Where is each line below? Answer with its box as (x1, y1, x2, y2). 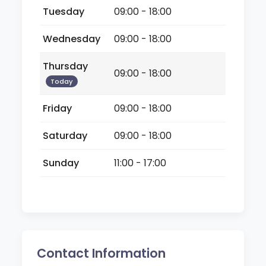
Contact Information (37, 244, 166, 262)
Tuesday (43, 4, 85, 18)
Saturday (43, 128, 88, 142)
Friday (43, 101, 72, 115)
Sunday (43, 156, 80, 170)
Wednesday (43, 31, 101, 46)
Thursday (43, 59, 88, 73)
